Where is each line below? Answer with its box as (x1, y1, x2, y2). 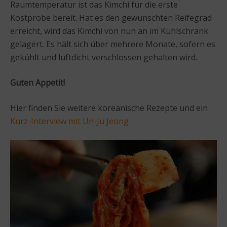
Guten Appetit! (10, 77, 65, 88)
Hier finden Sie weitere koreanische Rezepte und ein (10, 102, 208, 113)
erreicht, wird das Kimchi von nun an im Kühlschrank (10, 25, 208, 36)
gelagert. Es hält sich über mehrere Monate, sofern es (10, 38, 215, 50)
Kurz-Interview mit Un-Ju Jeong (10, 115, 129, 127)
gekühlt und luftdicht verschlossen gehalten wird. (10, 51, 197, 63)
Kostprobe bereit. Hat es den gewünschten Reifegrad (10, 12, 212, 23)
